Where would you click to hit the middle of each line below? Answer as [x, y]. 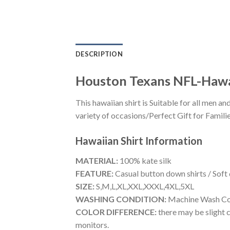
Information [174, 140]
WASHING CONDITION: [121, 199]
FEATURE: [94, 173]
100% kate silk [145, 160]
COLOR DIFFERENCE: [116, 212]
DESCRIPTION [99, 54]
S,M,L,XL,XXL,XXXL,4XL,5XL [144, 186]
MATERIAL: [97, 160]
